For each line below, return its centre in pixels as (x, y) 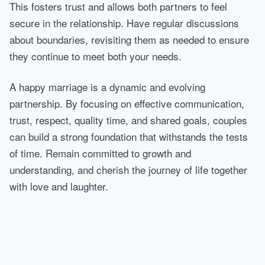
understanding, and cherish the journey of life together (128, 169)
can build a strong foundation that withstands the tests (129, 136)
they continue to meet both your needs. (96, 56)
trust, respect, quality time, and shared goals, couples (128, 120)
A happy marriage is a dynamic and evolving (107, 87)
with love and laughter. (59, 186)
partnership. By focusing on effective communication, (127, 103)
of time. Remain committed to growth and (100, 153)
